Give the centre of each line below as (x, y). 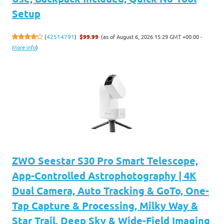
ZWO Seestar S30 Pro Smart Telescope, (105, 160)
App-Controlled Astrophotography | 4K (104, 175)
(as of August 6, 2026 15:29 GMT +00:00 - (152, 36)
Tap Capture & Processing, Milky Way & (105, 205)
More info (24, 47)
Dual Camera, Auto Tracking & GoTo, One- (110, 190)
